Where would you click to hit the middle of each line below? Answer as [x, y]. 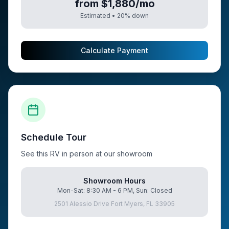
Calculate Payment [114, 50]
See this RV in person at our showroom [87, 154]
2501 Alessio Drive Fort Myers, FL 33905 [114, 204]
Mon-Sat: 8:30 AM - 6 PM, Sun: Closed [114, 190]
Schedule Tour [54, 137]
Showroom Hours [114, 181]
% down [137, 16]
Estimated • [99, 16]
